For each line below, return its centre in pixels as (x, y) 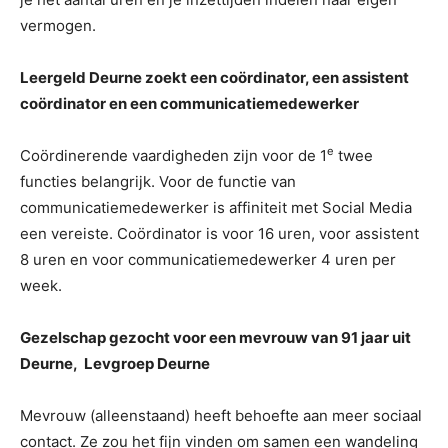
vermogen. (58, 25)
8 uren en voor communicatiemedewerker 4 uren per (208, 259)
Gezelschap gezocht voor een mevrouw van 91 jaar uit (215, 337)
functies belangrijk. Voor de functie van (158, 181)
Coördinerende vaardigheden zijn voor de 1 (173, 155)
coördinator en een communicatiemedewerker (189, 103)
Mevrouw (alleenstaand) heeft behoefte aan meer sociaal (221, 415)
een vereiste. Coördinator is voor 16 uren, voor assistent (219, 233)
